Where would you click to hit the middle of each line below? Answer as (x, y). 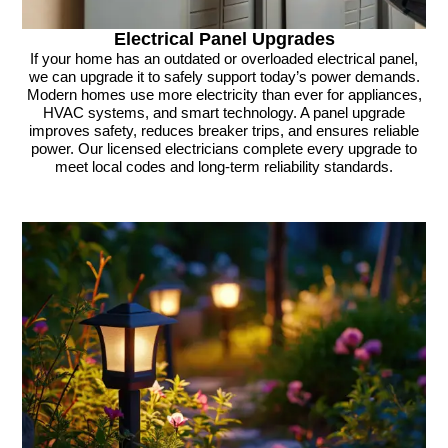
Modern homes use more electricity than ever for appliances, (224, 95)
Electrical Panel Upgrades (224, 39)
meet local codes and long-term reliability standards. (224, 167)
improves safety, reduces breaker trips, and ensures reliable (224, 131)
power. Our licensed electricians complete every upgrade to (224, 149)
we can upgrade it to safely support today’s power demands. (224, 77)
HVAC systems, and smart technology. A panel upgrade (224, 113)
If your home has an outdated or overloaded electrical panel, (224, 59)
